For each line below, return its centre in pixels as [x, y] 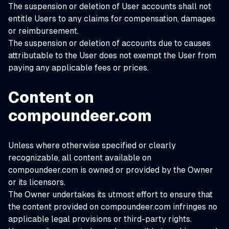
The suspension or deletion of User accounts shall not [110, 6]
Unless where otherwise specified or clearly [92, 145]
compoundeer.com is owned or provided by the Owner [111, 170]
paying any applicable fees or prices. [78, 68]
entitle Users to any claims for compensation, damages [112, 19]
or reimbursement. [43, 31]
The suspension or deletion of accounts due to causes [109, 43]
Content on [51, 97]
